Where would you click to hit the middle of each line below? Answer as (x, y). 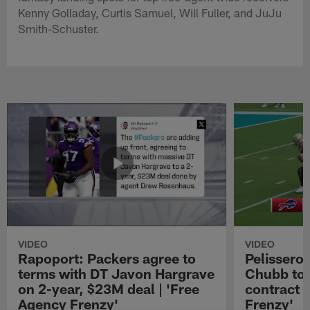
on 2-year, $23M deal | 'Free (109, 288)
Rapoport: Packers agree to (107, 258)
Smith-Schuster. (59, 28)
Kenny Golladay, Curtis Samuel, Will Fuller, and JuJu (150, 12)
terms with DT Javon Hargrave (117, 273)
